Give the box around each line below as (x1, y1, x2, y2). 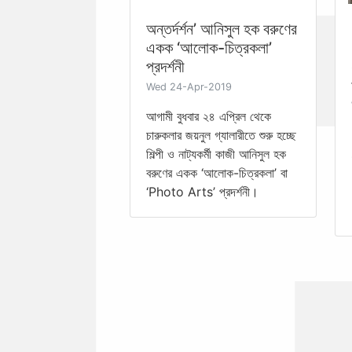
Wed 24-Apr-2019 (146, 80, 232, 93)
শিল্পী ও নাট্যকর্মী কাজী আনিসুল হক (146, 145, 286, 162)
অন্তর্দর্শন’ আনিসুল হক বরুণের (146, 19, 297, 38)
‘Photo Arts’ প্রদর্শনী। (146, 183, 258, 200)
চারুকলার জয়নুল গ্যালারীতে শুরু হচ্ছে (146, 126, 296, 143)
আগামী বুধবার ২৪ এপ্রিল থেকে (146, 108, 271, 124)
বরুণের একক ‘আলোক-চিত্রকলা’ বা (146, 164, 288, 181)
